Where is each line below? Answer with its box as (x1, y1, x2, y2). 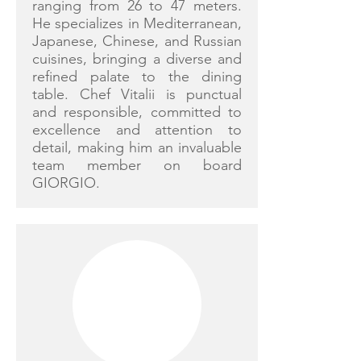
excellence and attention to (32, 121, 242, 139)
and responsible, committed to (32, 103, 242, 121)
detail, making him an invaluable (32, 139, 242, 156)
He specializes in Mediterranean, (32, 15, 242, 32)
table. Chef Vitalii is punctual (32, 85, 242, 103)
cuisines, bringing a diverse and (32, 50, 242, 68)
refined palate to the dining (32, 68, 242, 85)
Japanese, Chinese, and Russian (32, 32, 242, 50)
